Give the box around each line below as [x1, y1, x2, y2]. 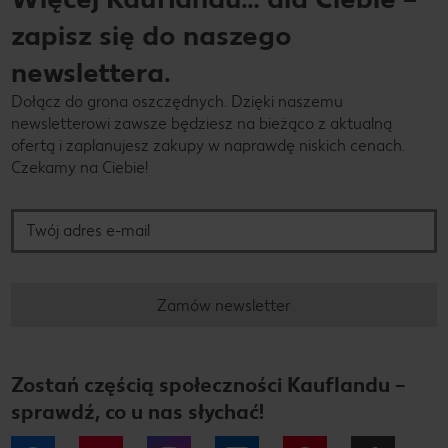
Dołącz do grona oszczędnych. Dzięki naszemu [11, 92, 343, 112]
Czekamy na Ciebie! [11, 158, 148, 178]
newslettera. [11, 55, 171, 90]
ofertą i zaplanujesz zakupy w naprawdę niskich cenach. [11, 136, 405, 156]
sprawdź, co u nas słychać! [11, 399, 264, 425]
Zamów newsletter [157, 295, 291, 315]
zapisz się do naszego [11, 18, 292, 53]
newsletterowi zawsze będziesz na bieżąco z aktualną [11, 114, 392, 134]
